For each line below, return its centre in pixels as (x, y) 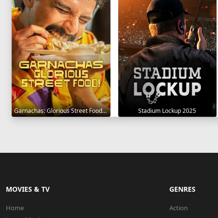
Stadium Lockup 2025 (167, 111)
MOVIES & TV (28, 189)
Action (179, 208)
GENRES (182, 189)
